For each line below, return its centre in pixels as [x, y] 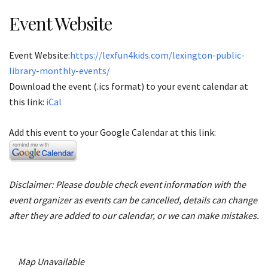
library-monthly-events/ [60, 71]
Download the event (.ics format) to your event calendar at [129, 86]
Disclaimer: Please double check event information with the [127, 185]
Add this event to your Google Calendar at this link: [112, 133]
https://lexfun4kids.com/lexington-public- [157, 55]
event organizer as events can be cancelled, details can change [133, 200]
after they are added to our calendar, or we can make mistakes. [134, 216]
